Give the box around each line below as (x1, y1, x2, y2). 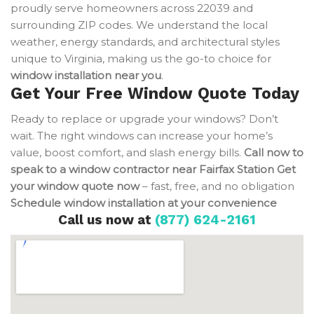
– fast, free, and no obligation (139, 179, 294, 193)
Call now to (244, 146, 303, 159)
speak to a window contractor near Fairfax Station (11, 163, 274, 176)
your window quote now (11, 179, 139, 193)
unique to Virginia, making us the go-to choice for (11, 52, 271, 65)
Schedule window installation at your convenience (11, 196, 277, 210)
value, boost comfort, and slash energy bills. (11, 146, 244, 159)
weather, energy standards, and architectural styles (11, 35, 280, 48)
